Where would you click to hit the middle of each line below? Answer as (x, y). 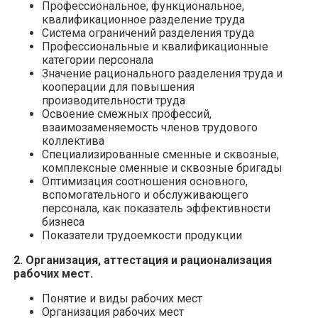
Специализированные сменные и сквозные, (160, 154)
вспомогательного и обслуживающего (145, 194)
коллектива (73, 141)
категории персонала (98, 60)
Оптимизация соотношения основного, (145, 181)
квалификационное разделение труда (143, 19)
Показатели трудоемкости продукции (142, 235)
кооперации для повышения (118, 87)
